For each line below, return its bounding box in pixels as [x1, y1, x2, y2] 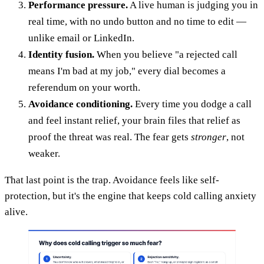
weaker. [28, 148, 60, 160]
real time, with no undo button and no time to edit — [28, 16, 246, 28]
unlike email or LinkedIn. [28, 32, 134, 44]
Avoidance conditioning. [28, 98, 133, 110]
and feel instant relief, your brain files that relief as [28, 115, 240, 127]
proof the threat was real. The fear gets [28, 131, 191, 143]
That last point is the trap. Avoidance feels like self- [5, 174, 219, 186]
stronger [191, 131, 226, 143]
